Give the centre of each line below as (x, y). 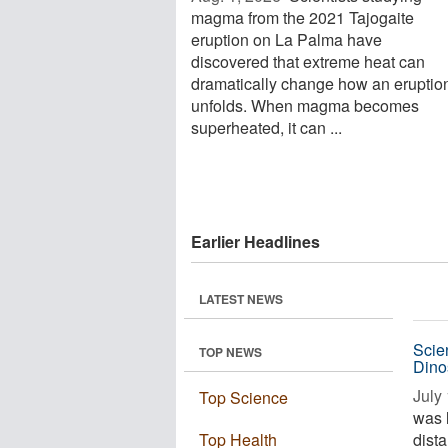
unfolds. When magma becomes (305, 105)
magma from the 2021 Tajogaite (302, 17)
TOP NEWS (230, 352)
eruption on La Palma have (286, 39)
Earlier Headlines (255, 241)
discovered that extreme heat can (308, 61)
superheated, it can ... (266, 127)
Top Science (243, 397)
